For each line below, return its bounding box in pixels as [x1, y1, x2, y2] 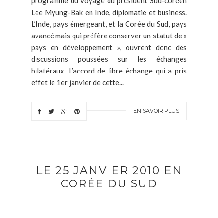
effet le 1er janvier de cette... [31, 78, 124, 87]
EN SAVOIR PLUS [133, 108, 179, 115]
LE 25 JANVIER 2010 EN [36, 164, 182, 178]
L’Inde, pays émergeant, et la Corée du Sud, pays [31, 19, 187, 29]
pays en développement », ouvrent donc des [31, 43, 187, 52]
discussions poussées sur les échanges [31, 54, 187, 64]
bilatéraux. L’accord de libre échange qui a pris [31, 66, 187, 75]
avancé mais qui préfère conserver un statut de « [31, 31, 187, 40]
